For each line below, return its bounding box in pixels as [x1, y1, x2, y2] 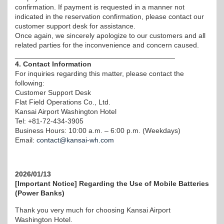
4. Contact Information [15, 60, 91, 68]
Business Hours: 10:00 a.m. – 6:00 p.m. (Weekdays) [15, 126, 180, 134]
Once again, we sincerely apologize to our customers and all [15, 31, 205, 39]
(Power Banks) [15, 189, 64, 197]
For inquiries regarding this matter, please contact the [15, 69, 184, 77]
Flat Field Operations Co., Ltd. [15, 98, 110, 106]
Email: [15, 136, 36, 144]
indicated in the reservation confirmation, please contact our [15, 12, 204, 20]
